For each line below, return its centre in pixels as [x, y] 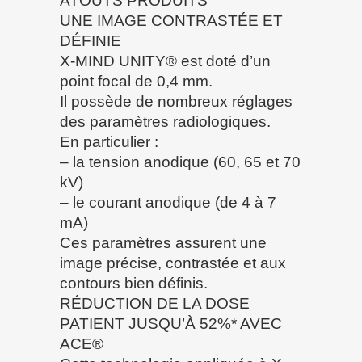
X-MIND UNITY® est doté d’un [165, 61]
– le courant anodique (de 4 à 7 [168, 202]
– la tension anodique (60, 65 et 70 [180, 162]
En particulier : [109, 141]
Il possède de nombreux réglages [176, 101]
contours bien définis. [134, 283]
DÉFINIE [90, 40]
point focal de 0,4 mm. [136, 81]
